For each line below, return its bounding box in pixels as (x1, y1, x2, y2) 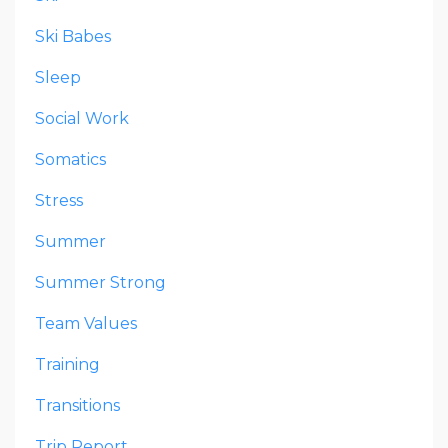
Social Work (35, 109, 129, 129)
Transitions (35, 396, 120, 416)
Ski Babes (35, 27, 111, 47)
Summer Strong (35, 273, 166, 293)
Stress (35, 191, 83, 211)
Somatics (35, 150, 106, 170)
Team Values (35, 314, 137, 334)
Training (35, 355, 100, 375)
